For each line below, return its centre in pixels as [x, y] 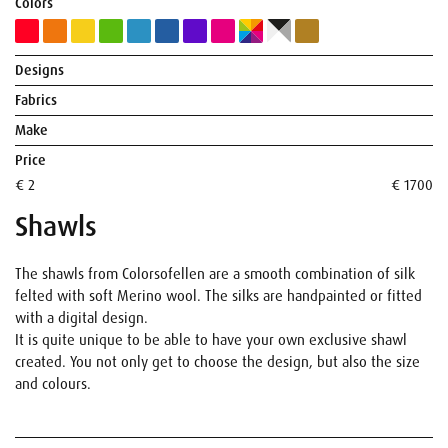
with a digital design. [81, 318]
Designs [39, 70]
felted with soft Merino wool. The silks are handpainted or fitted [218, 296]
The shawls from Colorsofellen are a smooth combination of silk [215, 274]
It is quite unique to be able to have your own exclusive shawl [211, 340]
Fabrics [36, 100]
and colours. [55, 384]
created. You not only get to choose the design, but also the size [217, 362]
